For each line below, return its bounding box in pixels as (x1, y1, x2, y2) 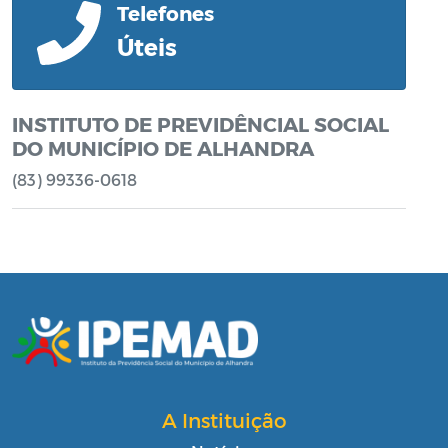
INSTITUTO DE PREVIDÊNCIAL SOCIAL (12, 111, 389, 136)
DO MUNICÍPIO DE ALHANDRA (12, 135, 314, 160)
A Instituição (161, 407, 287, 432)
